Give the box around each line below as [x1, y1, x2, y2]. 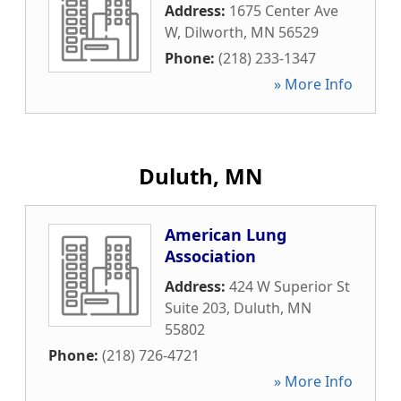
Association [165, 245, 256, 267]
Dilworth [184, 22, 243, 42]
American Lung [165, 224, 286, 245]
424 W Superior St [229, 277, 350, 296]
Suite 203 [165, 298, 226, 318]
